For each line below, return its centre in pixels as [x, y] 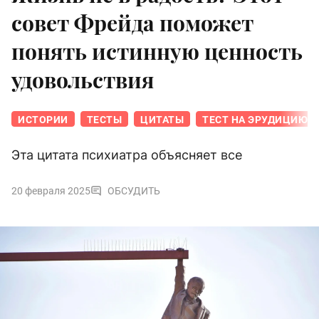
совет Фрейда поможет [132, 23]
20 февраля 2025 [51, 191]
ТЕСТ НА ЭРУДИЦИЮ [255, 120]
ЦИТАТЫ [162, 120]
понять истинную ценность [157, 52]
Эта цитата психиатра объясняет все [127, 155]
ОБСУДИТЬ [134, 191]
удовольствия [83, 80]
